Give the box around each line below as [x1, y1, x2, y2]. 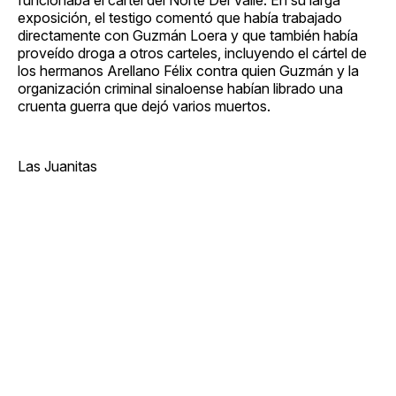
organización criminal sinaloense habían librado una [18, 79, 343, 97]
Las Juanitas [18, 156, 97, 175]
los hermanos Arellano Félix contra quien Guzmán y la [18, 61, 359, 80]
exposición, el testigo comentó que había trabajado [18, 8, 342, 27]
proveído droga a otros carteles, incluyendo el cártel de [18, 43, 367, 62]
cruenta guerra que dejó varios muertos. [18, 96, 270, 115]
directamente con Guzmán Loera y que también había [18, 26, 358, 44]
